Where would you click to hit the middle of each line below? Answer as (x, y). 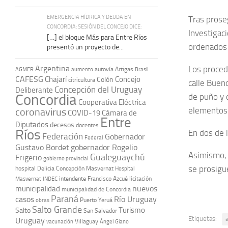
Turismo (132, 210)
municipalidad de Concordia (96, 189)
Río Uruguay (135, 199)
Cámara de (119, 113)
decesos (62, 124)
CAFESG (29, 79)
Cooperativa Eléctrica (112, 102)
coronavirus (41, 112)
